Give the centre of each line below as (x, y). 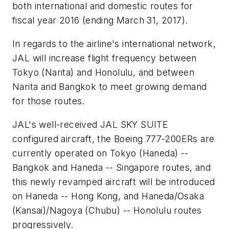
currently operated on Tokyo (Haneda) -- (100, 153)
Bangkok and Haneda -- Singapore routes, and (112, 167)
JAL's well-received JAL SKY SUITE (90, 124)
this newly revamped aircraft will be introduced (114, 181)
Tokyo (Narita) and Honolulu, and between (103, 73)
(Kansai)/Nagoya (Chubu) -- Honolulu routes (107, 210)
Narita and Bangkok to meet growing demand (110, 87)
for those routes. (49, 101)
